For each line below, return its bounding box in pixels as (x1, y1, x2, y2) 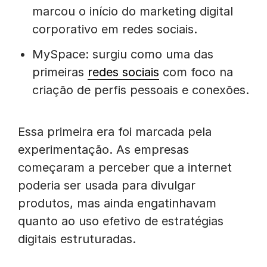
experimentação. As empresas (18, 142, 189, 157)
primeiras (32, 65, 88, 79)
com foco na (159, 65, 233, 79)
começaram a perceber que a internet (18, 160, 232, 175)
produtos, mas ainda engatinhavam (18, 196, 216, 210)
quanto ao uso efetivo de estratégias (18, 214, 223, 228)
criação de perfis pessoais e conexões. (32, 83, 249, 97)
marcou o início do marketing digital (32, 4, 233, 18)
